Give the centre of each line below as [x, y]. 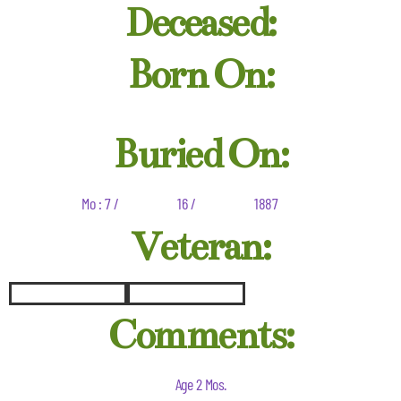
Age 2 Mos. [200, 384]
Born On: [200, 75]
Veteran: [200, 247]
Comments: [200, 336]
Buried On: [200, 155]
